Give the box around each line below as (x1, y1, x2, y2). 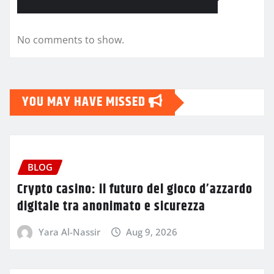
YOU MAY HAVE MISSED (22, 92, 149, 113)
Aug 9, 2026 (126, 225, 178, 238)
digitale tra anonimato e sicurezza (17, 196, 206, 217)
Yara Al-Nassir (38, 225, 100, 238)
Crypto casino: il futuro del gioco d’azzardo (17, 179, 253, 200)
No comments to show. (17, 33, 124, 47)
